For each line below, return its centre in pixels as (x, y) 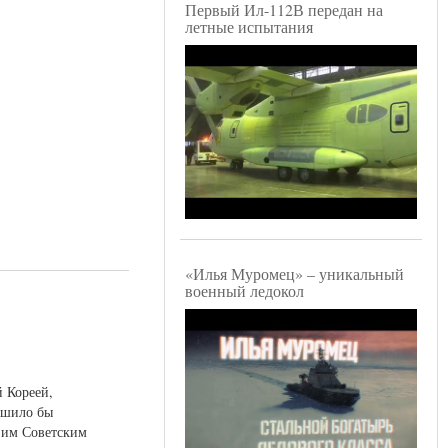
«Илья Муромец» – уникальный (294, 274)
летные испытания (249, 27)
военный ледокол (244, 291)
